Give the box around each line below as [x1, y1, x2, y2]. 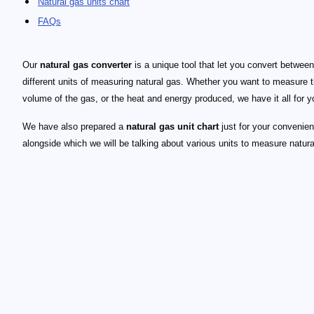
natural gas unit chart [126, 121, 219, 132]
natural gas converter [40, 60, 132, 70]
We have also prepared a [22, 121, 126, 132]
